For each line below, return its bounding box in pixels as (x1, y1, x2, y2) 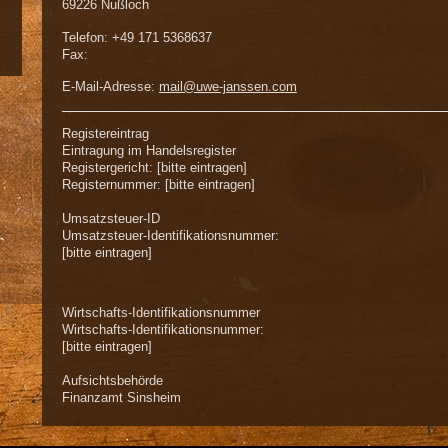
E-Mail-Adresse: (61, 79, 159, 95)
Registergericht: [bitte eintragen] (61, 160, 247, 176)
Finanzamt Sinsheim (61, 390, 181, 406)
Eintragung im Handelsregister (61, 143, 236, 159)
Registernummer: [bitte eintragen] (61, 177, 255, 193)
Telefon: (61, 29, 112, 45)
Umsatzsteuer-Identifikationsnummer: (61, 228, 279, 244)
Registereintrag (61, 126, 149, 142)
